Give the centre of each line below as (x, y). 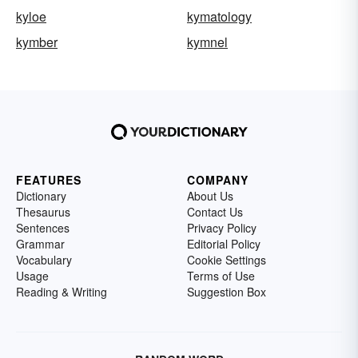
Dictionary (41, 196)
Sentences (43, 228)
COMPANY (218, 180)
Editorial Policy (224, 244)
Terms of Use (221, 276)
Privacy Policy (222, 228)
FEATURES (49, 180)
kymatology (219, 17)
